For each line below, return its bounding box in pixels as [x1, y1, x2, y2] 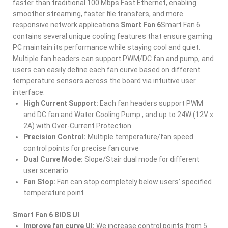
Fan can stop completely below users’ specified [55, 178, 212, 186]
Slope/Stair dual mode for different [83, 155, 199, 163]
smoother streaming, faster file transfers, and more [13, 10, 183, 18]
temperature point [23, 189, 84, 197]
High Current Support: [23, 99, 98, 107]
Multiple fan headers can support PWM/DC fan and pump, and [13, 54, 214, 63]
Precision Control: [23, 133, 86, 141]
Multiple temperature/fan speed [86, 133, 193, 141]
